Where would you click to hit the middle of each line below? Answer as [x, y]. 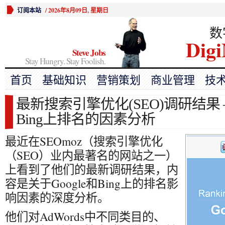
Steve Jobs [89, 52]
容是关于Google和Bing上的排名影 [92, 183]
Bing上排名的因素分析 [86, 119]
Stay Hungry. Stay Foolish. [65, 61]
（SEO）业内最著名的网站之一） [91, 155]
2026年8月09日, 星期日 [78, 10]
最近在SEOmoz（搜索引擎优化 [84, 141]
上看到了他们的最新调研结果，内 [92, 169]
